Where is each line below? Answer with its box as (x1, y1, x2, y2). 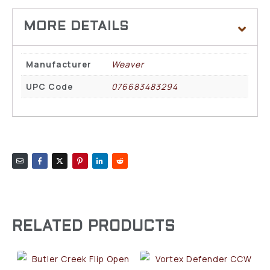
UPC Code (26, 80, 74, 92)
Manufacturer (26, 58, 92, 70)
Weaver (111, 58, 145, 70)
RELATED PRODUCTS (12, 221, 175, 234)
